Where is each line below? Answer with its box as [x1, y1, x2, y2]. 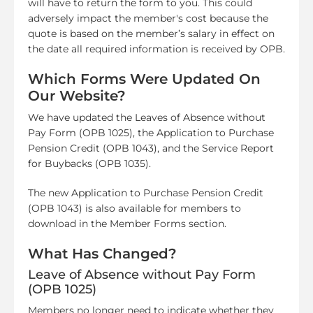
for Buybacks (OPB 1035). [28, 156, 151, 170]
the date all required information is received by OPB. [28, 42, 285, 55]
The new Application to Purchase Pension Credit [28, 186, 263, 199]
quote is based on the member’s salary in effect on [28, 27, 275, 40]
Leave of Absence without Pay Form [28, 266, 256, 282]
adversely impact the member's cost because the [28, 11, 268, 24]
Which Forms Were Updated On [28, 70, 261, 87]
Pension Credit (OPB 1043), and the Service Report [28, 141, 274, 154]
